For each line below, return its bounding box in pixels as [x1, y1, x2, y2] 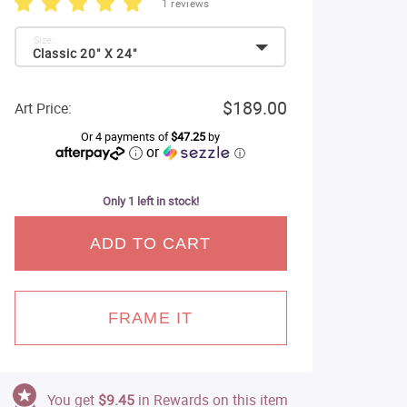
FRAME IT [108, 309, 193, 327]
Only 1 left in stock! [102, 194, 199, 209]
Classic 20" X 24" [32, 45, 137, 62]
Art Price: [14, 98, 72, 118]
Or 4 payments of [81, 129, 171, 144]
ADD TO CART [89, 234, 212, 253]
